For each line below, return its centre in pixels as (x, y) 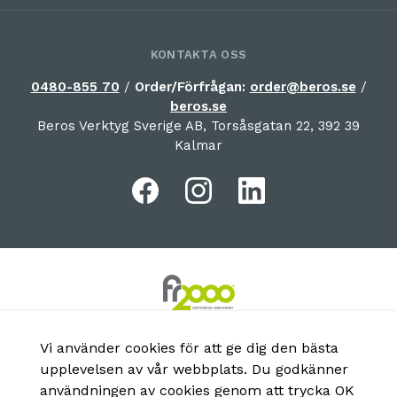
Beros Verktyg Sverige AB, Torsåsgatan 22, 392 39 (198, 126)
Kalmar (198, 146)
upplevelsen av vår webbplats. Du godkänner (194, 369)
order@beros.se (303, 87)
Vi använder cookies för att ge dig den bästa (189, 348)
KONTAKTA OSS (198, 55)
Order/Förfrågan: (192, 87)
